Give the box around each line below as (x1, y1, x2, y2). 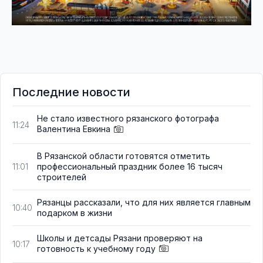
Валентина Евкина (37, 124, 110, 134)
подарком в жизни (37, 207, 112, 218)
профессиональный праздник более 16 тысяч (37, 161, 222, 171)
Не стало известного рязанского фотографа (37, 113, 219, 124)
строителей (37, 171, 86, 182)
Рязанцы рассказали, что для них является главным (37, 197, 251, 207)
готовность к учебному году (37, 243, 156, 254)
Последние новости (12, 85, 130, 100)
